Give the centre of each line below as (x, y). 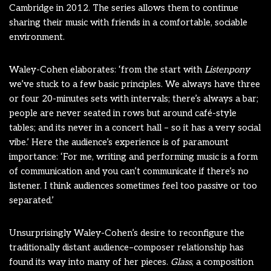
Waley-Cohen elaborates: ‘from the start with (107, 69)
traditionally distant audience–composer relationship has (126, 247)
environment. (37, 37)
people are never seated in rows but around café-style (123, 113)
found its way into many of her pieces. (90, 262)
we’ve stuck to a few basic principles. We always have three (135, 84)
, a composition (223, 262)
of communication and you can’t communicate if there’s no (129, 171)
